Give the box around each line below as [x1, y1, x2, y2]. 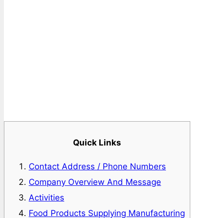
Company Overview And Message [29, 177, 161, 187]
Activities [29, 192, 64, 202]
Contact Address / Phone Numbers [29, 161, 166, 171]
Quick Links [73, 137, 121, 147]
